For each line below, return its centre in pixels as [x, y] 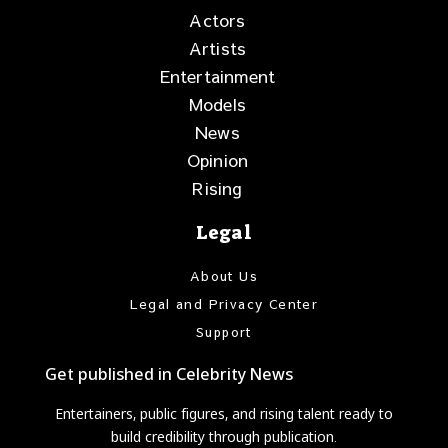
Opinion [217, 159]
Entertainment [217, 75]
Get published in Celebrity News [169, 373]
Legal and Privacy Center [224, 303]
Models [217, 103]
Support [224, 331]
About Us [224, 275]
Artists [217, 47]
